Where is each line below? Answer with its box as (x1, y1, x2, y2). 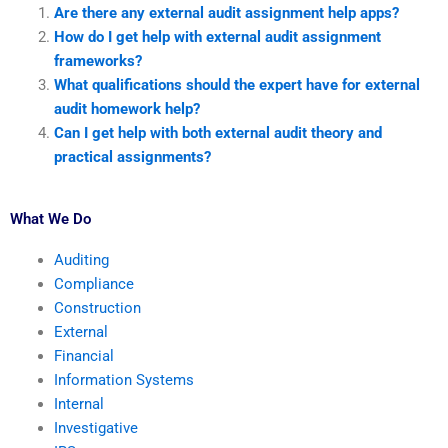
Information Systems (53, 371, 194, 390)
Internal (53, 395, 104, 414)
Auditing (53, 251, 109, 270)
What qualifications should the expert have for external (53, 75, 420, 94)
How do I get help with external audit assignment (53, 27, 381, 46)
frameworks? (53, 51, 142, 70)
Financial (53, 347, 114, 366)
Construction (53, 299, 141, 318)
